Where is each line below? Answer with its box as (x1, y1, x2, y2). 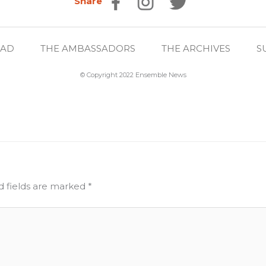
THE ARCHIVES (161, 43, 230, 55)
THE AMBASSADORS (40, 43, 135, 55)
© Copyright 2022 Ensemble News (80, 71, 186, 80)
